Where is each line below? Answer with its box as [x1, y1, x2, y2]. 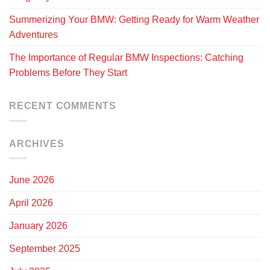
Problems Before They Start [9, 67, 127, 78]
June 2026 [9, 175, 54, 186]
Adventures [9, 30, 58, 40]
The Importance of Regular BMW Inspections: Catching [9, 52, 243, 63]
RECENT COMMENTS [9, 101, 116, 111]
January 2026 [9, 221, 67, 231]
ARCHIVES [9, 138, 64, 149]
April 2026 [9, 198, 53, 209]
